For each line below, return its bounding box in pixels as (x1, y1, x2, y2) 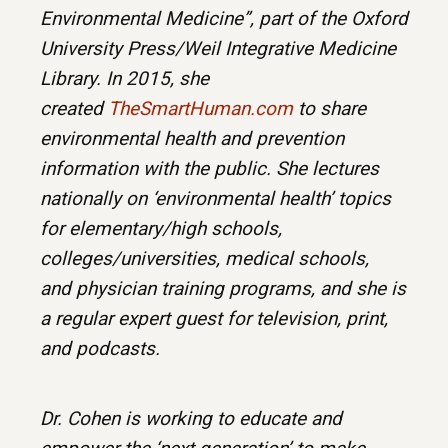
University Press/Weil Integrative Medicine (40, 37, 396, 61)
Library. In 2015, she (40, 67, 209, 91)
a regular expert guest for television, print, (40, 307, 388, 331)
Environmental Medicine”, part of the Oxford (40, 7, 408, 31)
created (40, 97, 108, 121)
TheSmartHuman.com (108, 97, 293, 121)
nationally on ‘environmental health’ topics (40, 187, 391, 211)
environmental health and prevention (40, 127, 344, 151)
